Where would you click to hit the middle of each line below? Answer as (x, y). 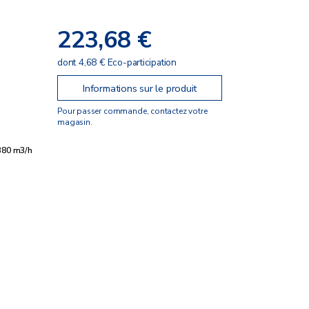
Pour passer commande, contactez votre (132, 111)
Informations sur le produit (140, 88)
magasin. (75, 122)
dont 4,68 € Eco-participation (117, 62)
